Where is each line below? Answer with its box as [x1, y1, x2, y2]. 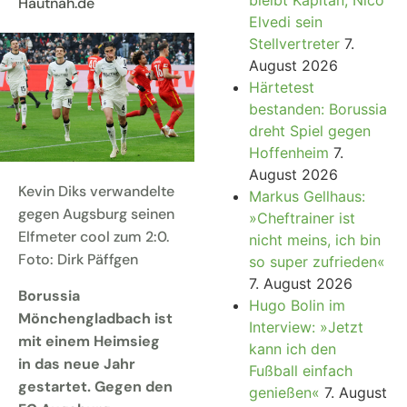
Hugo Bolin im [248, 295, 345, 314]
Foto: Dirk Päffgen [18, 250, 138, 270]
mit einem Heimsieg [18, 331, 160, 351]
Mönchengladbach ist [18, 308, 173, 328]
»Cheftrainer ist [248, 208, 355, 227]
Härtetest [248, 77, 314, 96]
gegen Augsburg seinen [18, 204, 174, 224]
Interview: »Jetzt [248, 317, 363, 336]
